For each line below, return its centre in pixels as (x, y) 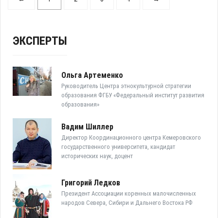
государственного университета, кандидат (118, 147)
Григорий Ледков (91, 183)
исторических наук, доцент (97, 156)
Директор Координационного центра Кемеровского (131, 138)
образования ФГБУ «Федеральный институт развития (133, 95)
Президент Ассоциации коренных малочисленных (129, 194)
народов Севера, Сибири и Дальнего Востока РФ (127, 203)
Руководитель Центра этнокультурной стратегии (126, 86)
